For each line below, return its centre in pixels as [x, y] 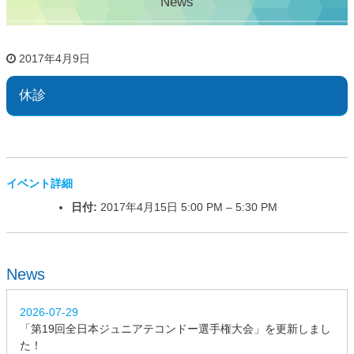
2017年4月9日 [55, 58]
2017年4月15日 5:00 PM [162, 207]
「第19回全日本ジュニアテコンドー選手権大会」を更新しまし [175, 328]
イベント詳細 [40, 183]
